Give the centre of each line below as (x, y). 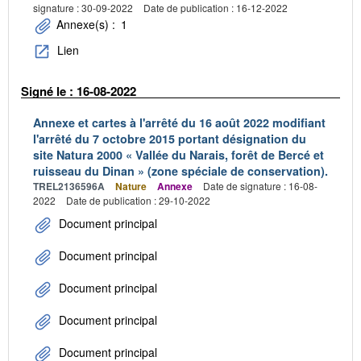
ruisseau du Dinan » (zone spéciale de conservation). (180, 170)
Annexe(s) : (86, 24)
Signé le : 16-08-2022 (79, 91)
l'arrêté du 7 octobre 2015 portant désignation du (170, 138)
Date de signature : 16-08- (260, 185)
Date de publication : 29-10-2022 (138, 200)
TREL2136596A (69, 186)
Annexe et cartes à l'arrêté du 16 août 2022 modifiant (179, 122)
